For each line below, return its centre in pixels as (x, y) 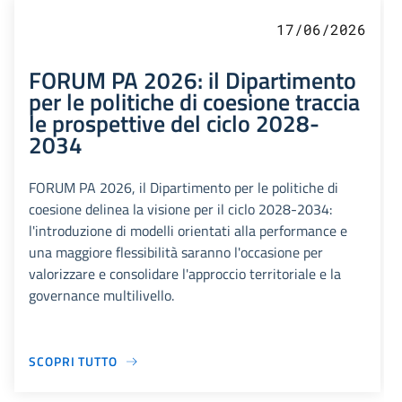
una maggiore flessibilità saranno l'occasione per (176, 253)
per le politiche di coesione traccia (194, 102)
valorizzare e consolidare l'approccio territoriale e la (185, 274)
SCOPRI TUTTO (73, 362)
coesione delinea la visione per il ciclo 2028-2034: (180, 210)
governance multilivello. (101, 296)
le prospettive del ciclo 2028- (174, 123)
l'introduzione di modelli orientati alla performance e (188, 231)
